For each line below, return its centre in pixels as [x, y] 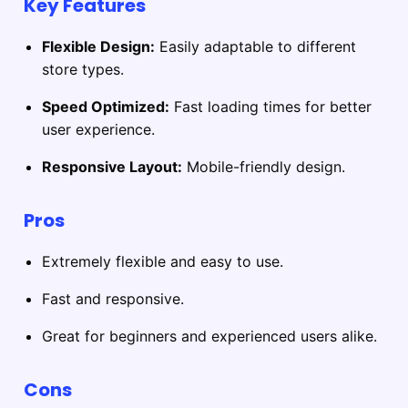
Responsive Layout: [112, 167]
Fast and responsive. [113, 299]
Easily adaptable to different [255, 47]
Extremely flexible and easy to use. [163, 262]
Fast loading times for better [270, 107]
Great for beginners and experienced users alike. [209, 337]
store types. [83, 70]
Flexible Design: [98, 47]
